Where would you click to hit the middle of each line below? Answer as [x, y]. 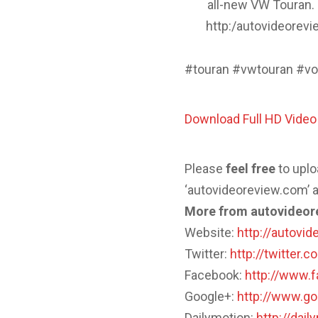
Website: [211, 232]
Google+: [211, 296]
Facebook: [215, 275]
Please [205, 169]
